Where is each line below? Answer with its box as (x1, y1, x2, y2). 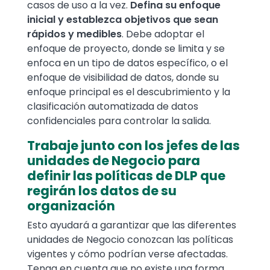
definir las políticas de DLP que (27, 167, 225, 185)
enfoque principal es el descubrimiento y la (27, 85, 230, 99)
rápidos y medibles (27, 27, 122, 42)
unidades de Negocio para (27, 152, 200, 170)
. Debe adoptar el (122, 27, 204, 42)
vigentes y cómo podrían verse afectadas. (27, 247, 228, 262)
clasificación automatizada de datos (27, 99, 198, 114)
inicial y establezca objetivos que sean (27, 13, 218, 27)
